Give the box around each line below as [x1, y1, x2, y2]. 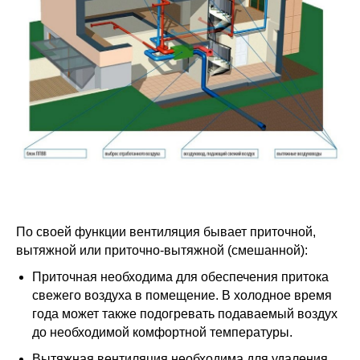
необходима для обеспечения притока [97, 269, 329, 284]
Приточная [32, 269, 97, 284]
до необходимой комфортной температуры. [32, 325, 292, 339]
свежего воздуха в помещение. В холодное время [32, 288, 332, 302]
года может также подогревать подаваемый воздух [32, 306, 337, 321]
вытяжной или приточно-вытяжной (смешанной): [16, 243, 308, 257]
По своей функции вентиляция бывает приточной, [16, 224, 316, 239]
